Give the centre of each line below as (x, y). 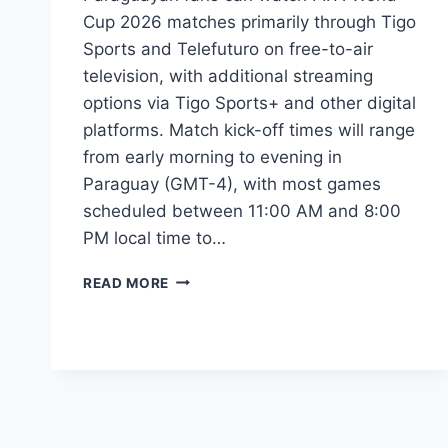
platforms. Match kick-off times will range (249, 129)
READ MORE (126, 282)
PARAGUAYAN (219, 361)
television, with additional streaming (228, 75)
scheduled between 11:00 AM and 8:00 (242, 210)
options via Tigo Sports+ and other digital (249, 102)
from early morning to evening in (212, 156)
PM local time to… (154, 237)
